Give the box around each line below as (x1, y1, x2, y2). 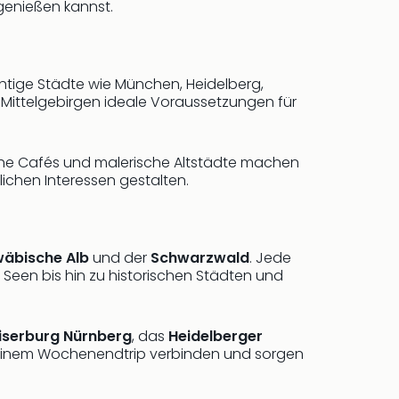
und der (89, 248, 151, 268)
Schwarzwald (151, 248, 249, 268)
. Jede (249, 248, 291, 268)
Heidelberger (168, 326, 263, 346)
